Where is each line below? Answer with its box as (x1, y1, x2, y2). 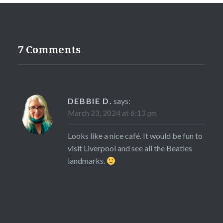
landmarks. (67, 156, 107, 166)
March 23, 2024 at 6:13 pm (67, 109, 157, 118)
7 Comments (17, 43, 81, 57)
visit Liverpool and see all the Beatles (67, 143, 192, 153)
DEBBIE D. (67, 96, 112, 106)
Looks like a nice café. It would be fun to (67, 131, 203, 141)
